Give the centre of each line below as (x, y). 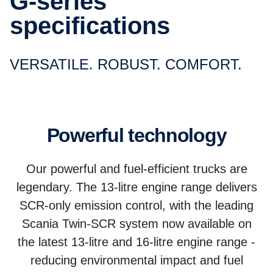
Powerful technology (143, 135)
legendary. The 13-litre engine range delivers (136, 187)
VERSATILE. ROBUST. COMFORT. (131, 64)
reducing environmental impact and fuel (136, 260)
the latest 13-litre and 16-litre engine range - (136, 242)
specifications (90, 26)
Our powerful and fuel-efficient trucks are (136, 169)
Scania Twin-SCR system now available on (136, 224)
